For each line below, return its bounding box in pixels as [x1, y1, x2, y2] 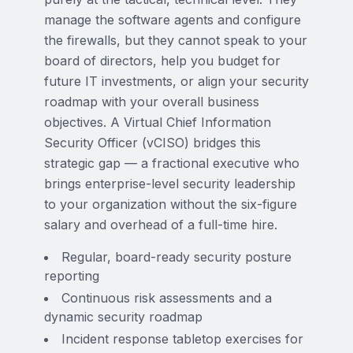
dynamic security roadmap [44, 309, 203, 325]
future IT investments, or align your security [44, 73, 309, 89]
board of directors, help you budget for [44, 53, 281, 69]
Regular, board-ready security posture [61, 249, 292, 265]
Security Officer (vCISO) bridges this [44, 135, 261, 150]
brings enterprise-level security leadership [44, 176, 295, 191]
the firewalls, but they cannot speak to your [44, 32, 307, 48]
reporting [44, 268, 99, 284]
